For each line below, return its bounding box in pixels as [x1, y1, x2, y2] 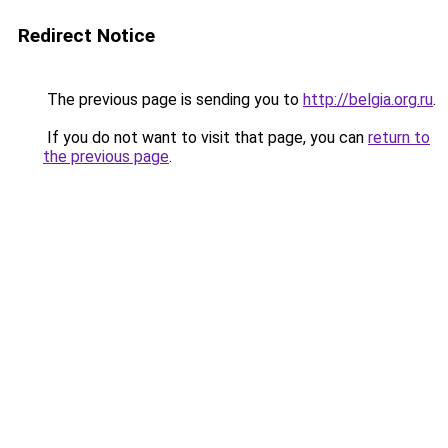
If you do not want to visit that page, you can [43, 128, 368, 147]
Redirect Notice [18, 24, 155, 47]
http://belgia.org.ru [303, 90, 433, 109]
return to [368, 128, 430, 147]
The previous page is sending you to [43, 90, 303, 109]
